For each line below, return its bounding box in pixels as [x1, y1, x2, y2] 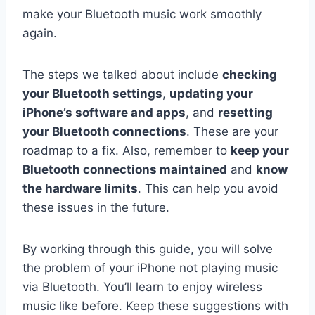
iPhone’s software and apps [22, 105, 186, 120]
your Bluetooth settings [22, 86, 162, 101]
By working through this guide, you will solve [22, 242, 273, 257]
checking [222, 67, 277, 82]
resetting [218, 105, 273, 120]
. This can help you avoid [138, 181, 278, 196]
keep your [231, 143, 289, 158]
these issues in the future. [22, 200, 169, 215]
